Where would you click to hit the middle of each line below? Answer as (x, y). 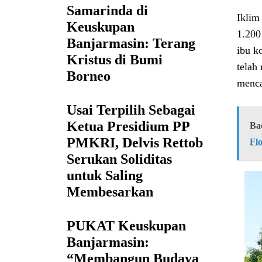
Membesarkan (110, 192)
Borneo (89, 76)
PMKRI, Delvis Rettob (135, 143)
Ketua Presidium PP (128, 127)
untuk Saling (105, 176)
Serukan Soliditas (119, 159)
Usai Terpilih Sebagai (131, 110)
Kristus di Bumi (115, 60)
